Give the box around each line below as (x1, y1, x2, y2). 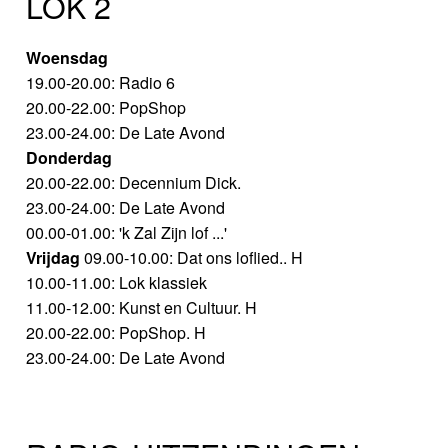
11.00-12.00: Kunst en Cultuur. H (26, 296, 258, 320)
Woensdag (26, 46, 109, 70)
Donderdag (26, 146, 113, 170)
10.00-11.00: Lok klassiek (26, 271, 208, 295)
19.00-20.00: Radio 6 (26, 71, 176, 95)
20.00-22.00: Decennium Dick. (26, 171, 242, 195)
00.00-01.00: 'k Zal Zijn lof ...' (26, 221, 228, 245)
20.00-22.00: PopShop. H (26, 321, 207, 345)
